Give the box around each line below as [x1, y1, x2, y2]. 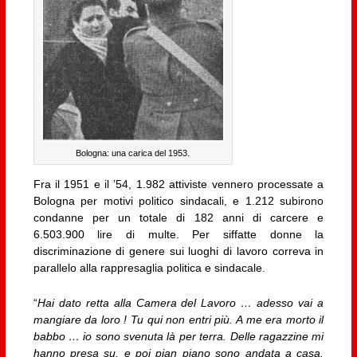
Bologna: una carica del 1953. [76, 148, 190, 159]
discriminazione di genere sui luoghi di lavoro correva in [33, 245, 324, 258]
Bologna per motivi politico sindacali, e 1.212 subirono [33, 194, 324, 208]
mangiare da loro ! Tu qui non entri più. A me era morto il [33, 312, 324, 326]
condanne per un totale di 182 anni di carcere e [33, 211, 324, 225]
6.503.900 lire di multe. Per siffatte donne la [33, 228, 324, 241]
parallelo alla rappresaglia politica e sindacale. [33, 261, 265, 275]
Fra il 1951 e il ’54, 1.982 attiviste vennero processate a [33, 178, 324, 191]
